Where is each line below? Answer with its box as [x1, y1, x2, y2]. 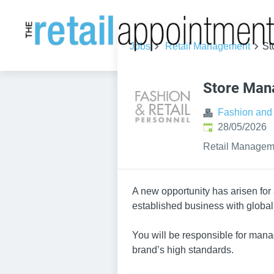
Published [202, 121, 246, 131]
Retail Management [165, 41, 250, 51]
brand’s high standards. [132, 245, 234, 255]
